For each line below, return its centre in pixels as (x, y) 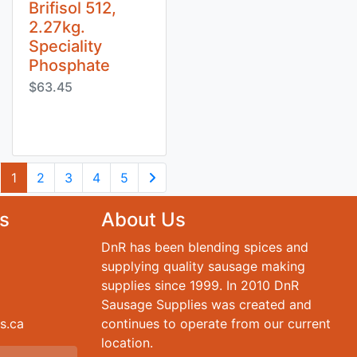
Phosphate (69, 65)
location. (127, 343)
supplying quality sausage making (203, 266)
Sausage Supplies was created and (206, 304)
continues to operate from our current (216, 324)
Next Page (169, 202)
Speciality (65, 46)
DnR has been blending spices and (205, 247)
